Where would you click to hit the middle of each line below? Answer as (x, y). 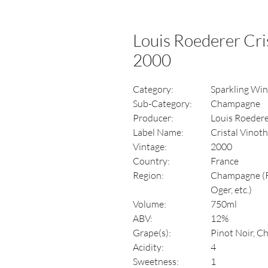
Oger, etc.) (231, 190)
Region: (148, 175)
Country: (151, 161)
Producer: (153, 118)
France (225, 161)
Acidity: (148, 247)
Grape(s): (152, 233)
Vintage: (150, 147)
